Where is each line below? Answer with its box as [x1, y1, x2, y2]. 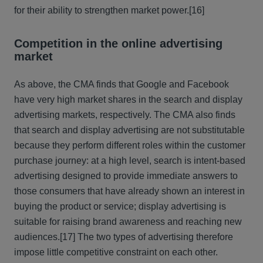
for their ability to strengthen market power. [14, 5, 189, 15]
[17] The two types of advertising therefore [60, 232, 233, 242]
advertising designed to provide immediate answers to [14, 171, 238, 181]
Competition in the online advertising [14, 37, 222, 50]
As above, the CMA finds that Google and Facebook [14, 79, 229, 89]
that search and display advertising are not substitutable [14, 125, 245, 135]
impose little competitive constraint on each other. [14, 247, 218, 257]
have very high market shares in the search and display [14, 95, 242, 104]
